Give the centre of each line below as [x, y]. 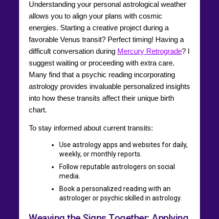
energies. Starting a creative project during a [99, 27]
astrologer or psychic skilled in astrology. [120, 198]
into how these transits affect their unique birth [101, 98]
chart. [38, 109]
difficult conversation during [73, 51]
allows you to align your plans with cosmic [96, 16]
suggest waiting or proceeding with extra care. [102, 63]
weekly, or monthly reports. [100, 154]
